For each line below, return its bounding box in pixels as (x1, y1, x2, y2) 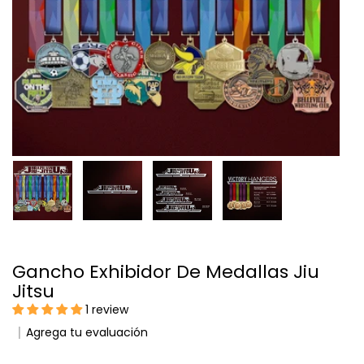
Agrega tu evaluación (26, 323, 148, 340)
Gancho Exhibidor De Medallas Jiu (12, 258, 26, 284)
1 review (85, 301, 128, 318)
